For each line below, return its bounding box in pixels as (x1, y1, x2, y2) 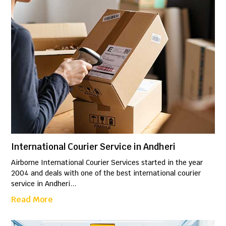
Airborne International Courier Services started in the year (11, 158, 203, 167)
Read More (11, 194, 53, 205)
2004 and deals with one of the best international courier (11, 168, 201, 178)
